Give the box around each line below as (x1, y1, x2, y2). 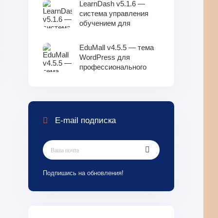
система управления (79, 9, 148, 18)
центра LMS (79, 82, 120, 91)
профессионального (79, 63, 146, 71)
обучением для (79, 19, 130, 27)
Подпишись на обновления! (43, 169, 124, 177)
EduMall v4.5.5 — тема (79, 43, 154, 52)
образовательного (79, 73, 140, 81)
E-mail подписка (55, 116, 116, 125)
